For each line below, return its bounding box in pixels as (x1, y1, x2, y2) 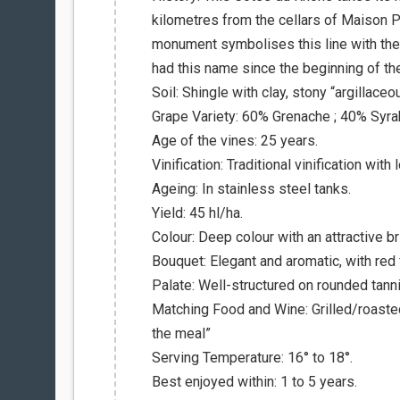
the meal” (152, 325, 211, 342)
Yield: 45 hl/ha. (152, 204, 243, 221)
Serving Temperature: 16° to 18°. (152, 349, 353, 366)
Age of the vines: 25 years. (152, 132, 318, 149)
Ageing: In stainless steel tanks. (152, 180, 351, 197)
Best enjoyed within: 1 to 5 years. (152, 373, 357, 390)
